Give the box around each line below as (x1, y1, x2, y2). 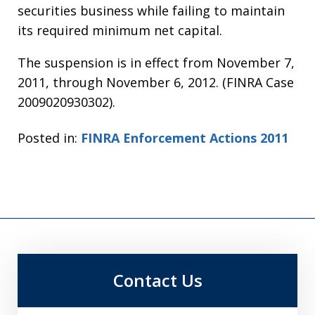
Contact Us (112, 268, 202, 292)
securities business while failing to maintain (18, 2, 285, 20)
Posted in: (18, 129, 77, 146)
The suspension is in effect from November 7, (18, 54, 295, 72)
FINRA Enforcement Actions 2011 (81, 129, 288, 146)
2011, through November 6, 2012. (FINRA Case (18, 74, 294, 91)
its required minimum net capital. (18, 22, 222, 39)
